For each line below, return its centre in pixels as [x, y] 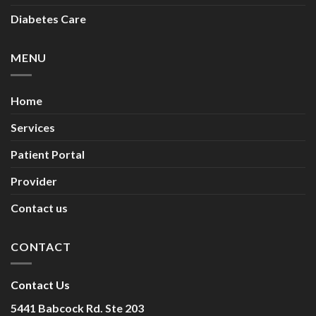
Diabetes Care [48, 19]
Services [33, 127]
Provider [34, 181]
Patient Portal [48, 154]
